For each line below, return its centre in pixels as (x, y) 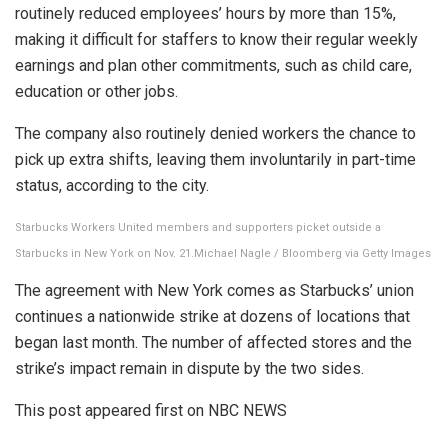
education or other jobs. (96, 91)
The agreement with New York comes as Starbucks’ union (214, 290)
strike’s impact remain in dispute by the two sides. (189, 368)
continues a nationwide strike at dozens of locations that (212, 316)
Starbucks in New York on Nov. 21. (104, 253)
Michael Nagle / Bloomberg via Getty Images (312, 253)
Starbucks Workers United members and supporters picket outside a (198, 227)
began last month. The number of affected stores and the (213, 342)
